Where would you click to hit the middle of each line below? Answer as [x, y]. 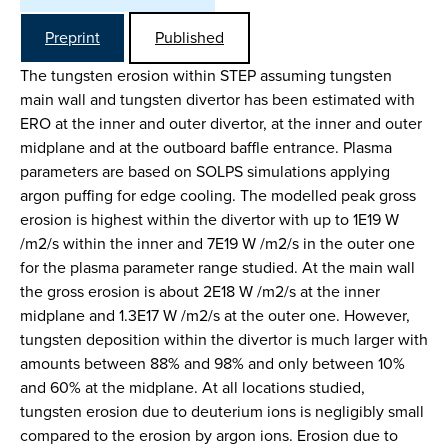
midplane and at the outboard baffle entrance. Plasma [206, 147]
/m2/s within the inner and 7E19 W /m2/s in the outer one [217, 243]
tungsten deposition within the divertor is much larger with [224, 339]
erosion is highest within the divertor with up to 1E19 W [209, 219]
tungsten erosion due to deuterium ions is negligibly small [222, 411]
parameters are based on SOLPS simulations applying [205, 171]
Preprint [72, 37]
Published [189, 37]
